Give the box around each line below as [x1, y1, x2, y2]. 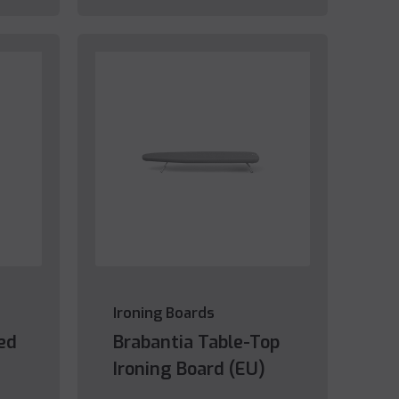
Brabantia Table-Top [112, 330, 280, 355]
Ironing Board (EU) [112, 357, 265, 382]
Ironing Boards [112, 304, 215, 323]
